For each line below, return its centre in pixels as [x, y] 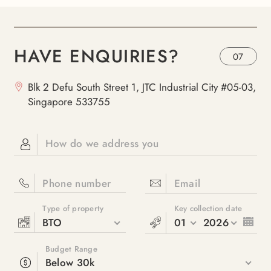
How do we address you [102, 144]
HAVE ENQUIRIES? [96, 57]
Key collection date [208, 209]
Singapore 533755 [69, 101]
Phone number [77, 183]
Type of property [73, 209]
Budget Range [71, 249]
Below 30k [70, 262]
